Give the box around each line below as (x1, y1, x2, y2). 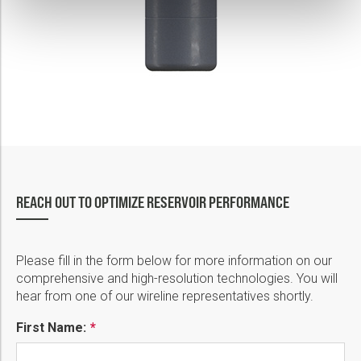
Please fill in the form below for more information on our (16, 252, 332, 268)
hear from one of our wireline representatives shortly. (16, 288, 313, 304)
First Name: (16, 319, 86, 335)
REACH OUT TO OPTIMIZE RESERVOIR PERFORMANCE (16, 192, 289, 212)
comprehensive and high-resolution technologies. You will (16, 270, 338, 286)
